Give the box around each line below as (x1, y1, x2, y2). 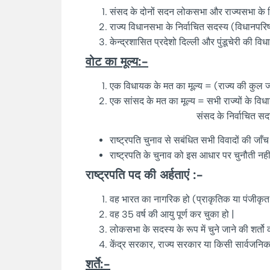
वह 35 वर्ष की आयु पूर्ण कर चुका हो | (110, 208, 234, 220)
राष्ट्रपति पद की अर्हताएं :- (86, 167, 203, 182)
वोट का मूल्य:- (86, 54, 148, 69)
